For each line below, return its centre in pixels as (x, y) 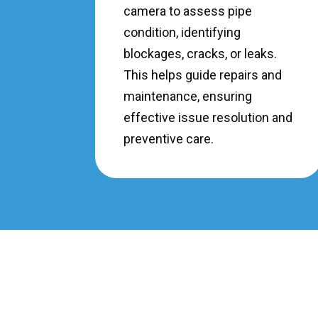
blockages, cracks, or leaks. (201, 53)
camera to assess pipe (188, 11)
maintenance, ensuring (188, 96)
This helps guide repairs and (203, 75)
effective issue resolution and (208, 117)
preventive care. (169, 138)
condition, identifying (182, 32)
